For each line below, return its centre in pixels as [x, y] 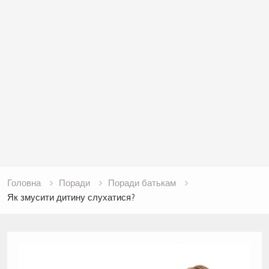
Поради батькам [142, 183]
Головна [24, 183]
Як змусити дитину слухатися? [71, 198]
